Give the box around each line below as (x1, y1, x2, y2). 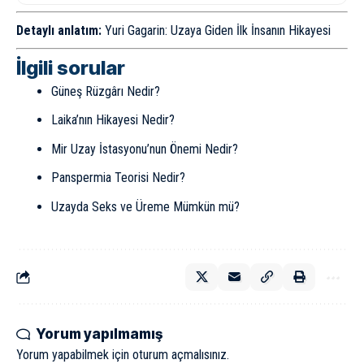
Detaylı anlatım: (16, 22, 102, 38)
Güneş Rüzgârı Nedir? (50, 83, 160, 99)
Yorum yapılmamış (36, 326, 162, 343)
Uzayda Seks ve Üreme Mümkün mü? (50, 198, 240, 214)
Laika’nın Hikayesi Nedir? (50, 112, 175, 128)
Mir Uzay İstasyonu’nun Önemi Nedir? (50, 141, 238, 157)
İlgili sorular (16, 55, 125, 80)
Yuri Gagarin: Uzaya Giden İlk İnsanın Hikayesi (105, 22, 331, 38)
